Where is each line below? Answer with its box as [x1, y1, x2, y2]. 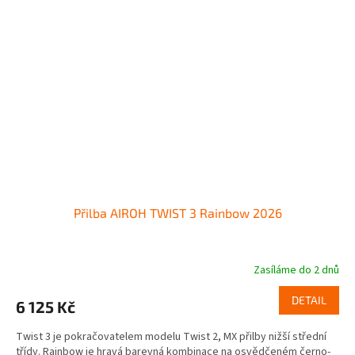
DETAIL [292, 292, 326, 307]
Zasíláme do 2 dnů [254, 261, 339, 278]
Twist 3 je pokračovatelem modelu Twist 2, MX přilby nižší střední [16, 328, 326, 345]
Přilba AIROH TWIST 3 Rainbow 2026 [73, 204, 282, 220]
